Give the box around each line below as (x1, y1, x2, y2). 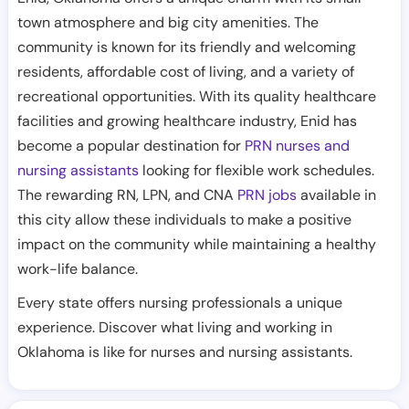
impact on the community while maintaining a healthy (17, 235, 376, 254)
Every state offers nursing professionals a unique (17, 293, 342, 312)
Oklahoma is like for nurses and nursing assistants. (17, 342, 352, 362)
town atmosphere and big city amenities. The (17, 13, 319, 32)
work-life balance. (17, 259, 138, 278)
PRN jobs (237, 185, 297, 204)
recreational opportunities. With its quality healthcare (17, 87, 376, 106)
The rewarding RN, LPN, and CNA (17, 185, 237, 204)
